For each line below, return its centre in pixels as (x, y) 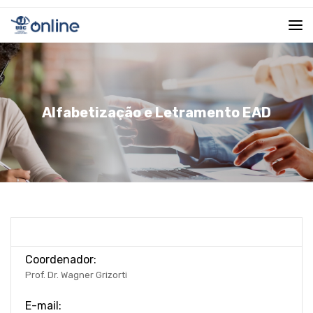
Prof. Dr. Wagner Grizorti (76, 275)
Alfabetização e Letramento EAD (156, 112)
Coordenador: (61, 260)
